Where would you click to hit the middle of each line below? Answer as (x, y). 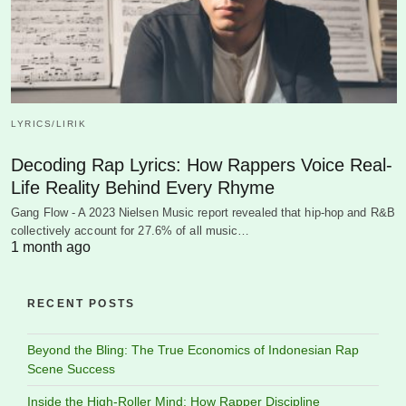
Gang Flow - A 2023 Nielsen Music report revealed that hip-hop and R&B (203, 213)
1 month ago (51, 247)
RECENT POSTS (82, 304)
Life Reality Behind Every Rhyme (143, 188)
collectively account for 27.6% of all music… (130, 231)
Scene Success (71, 369)
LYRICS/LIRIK (48, 124)
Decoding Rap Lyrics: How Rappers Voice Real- (202, 165)
